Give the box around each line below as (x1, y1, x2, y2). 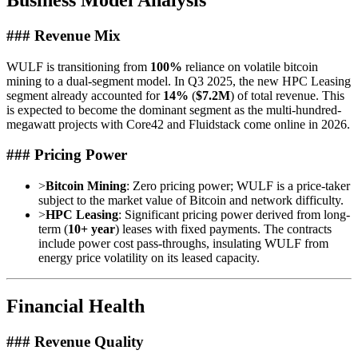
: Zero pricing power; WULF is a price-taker (126, 179, 350, 193)
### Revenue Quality (6, 333, 144, 350)
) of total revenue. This (230, 88, 344, 102)
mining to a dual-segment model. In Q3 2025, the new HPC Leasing (6, 74, 351, 88)
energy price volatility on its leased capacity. (38, 251, 260, 265)
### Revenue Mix (6, 27, 121, 45)
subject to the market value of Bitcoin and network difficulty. (38, 193, 344, 208)
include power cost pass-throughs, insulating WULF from (38, 237, 328, 251)
